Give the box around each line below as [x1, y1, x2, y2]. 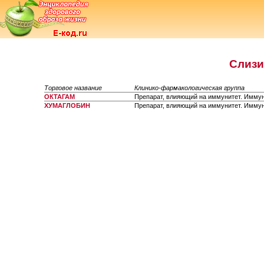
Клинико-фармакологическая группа [134, 84, 245, 91]
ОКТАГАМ [44, 93, 75, 100]
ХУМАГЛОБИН [44, 102, 90, 109]
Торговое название [44, 84, 102, 91]
